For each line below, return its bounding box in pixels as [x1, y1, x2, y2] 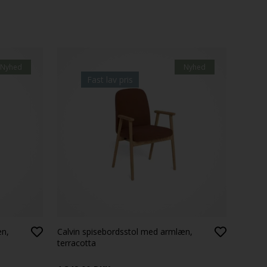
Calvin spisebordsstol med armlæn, [57, 225, 193, 237]
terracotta [57, 237, 97, 249]
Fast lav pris [87, 74, 133, 86]
